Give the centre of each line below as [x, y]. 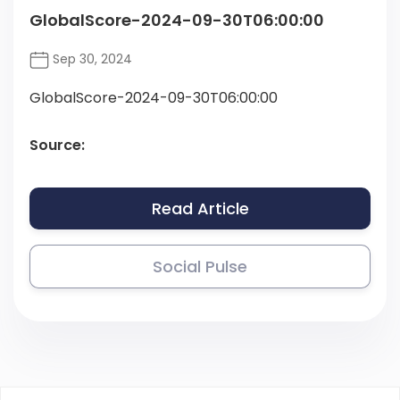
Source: [57, 146]
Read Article [200, 209]
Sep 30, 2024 [91, 59]
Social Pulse [200, 267]
